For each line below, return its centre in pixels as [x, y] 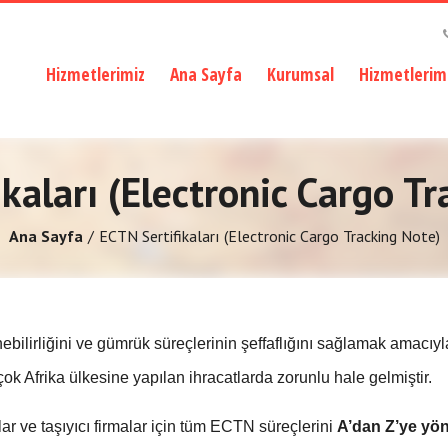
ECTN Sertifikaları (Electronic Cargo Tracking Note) [269, 236]
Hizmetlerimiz [95, 74]
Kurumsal [300, 74]
